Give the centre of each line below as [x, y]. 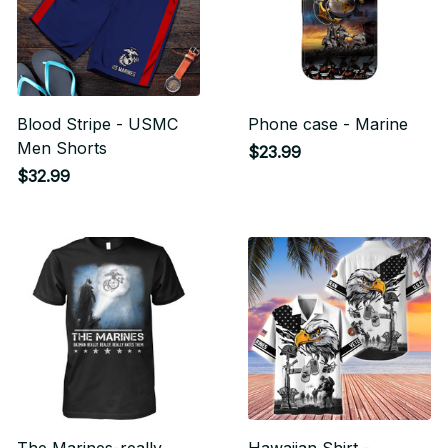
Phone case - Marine [328, 124]
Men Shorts [62, 148]
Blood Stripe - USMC [97, 124]
